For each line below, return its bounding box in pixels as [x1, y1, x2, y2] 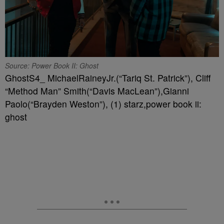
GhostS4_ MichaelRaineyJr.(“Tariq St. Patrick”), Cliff [5, 71, 210, 84]
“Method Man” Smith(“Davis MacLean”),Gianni [5, 84, 189, 97]
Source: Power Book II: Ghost [5, 60, 98, 70]
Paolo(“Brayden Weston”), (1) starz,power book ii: [5, 97, 201, 110]
